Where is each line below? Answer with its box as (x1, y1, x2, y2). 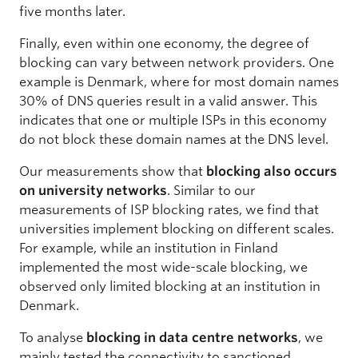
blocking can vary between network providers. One (19, 55, 334, 71)
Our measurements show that (19, 164, 206, 180)
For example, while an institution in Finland (19, 241, 278, 257)
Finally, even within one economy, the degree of (19, 36, 309, 52)
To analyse (19, 330, 86, 346)
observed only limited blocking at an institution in (19, 279, 320, 295)
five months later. (19, 4, 125, 20)
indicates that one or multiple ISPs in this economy (19, 113, 327, 129)
